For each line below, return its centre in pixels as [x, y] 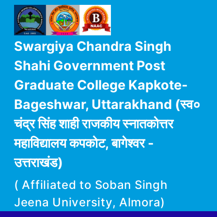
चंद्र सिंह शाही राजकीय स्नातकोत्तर [94, 124]
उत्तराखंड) [39, 163]
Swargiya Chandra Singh [93, 46]
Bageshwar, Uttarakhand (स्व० [107, 105]
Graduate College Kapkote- [101, 85]
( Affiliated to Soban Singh [91, 185]
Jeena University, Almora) [90, 202]
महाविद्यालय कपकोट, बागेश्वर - [84, 143]
